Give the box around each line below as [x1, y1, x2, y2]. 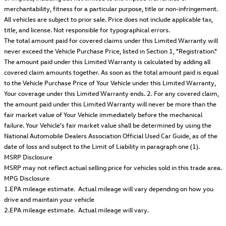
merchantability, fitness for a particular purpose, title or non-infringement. [4, 4, 218, 13]
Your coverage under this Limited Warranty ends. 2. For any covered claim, [4, 89, 219, 98]
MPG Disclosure [4, 174, 49, 183]
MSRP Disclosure [4, 152, 52, 161]
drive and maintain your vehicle [4, 195, 94, 204]
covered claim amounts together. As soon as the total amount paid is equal [4, 68, 218, 77]
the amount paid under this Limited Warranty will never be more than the [4, 99, 216, 108]
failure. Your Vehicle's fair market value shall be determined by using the [4, 121, 211, 130]
